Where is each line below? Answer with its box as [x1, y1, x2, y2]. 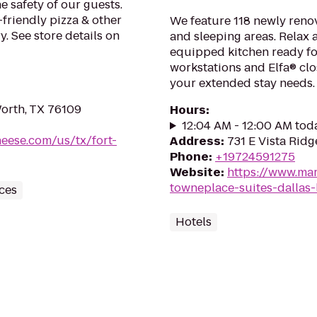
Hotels [175, 214, 212, 230]
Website [170, 164, 221, 180]
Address [170, 133, 221, 149]
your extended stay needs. [170, 75, 315, 91]
